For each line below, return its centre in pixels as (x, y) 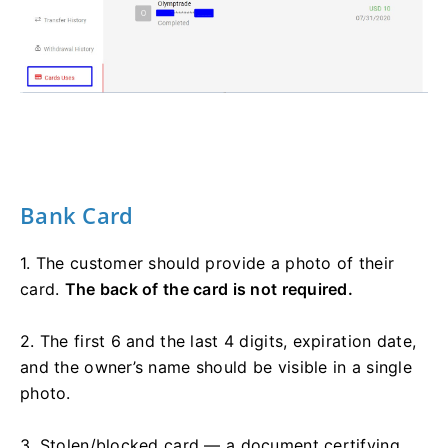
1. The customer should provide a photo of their (207, 263)
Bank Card (77, 215)
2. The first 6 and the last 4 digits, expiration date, (218, 341)
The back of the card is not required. (209, 289)
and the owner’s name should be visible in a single (216, 367)
